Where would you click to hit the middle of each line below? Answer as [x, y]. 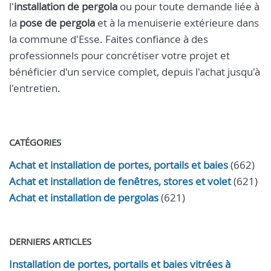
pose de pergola [57, 23]
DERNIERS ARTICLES [50, 241]
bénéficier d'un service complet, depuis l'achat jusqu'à [135, 72]
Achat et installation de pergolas [84, 198]
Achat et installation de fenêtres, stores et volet [120, 181]
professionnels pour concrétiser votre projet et [119, 55]
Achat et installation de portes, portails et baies [119, 165]
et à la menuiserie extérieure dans [177, 23]
